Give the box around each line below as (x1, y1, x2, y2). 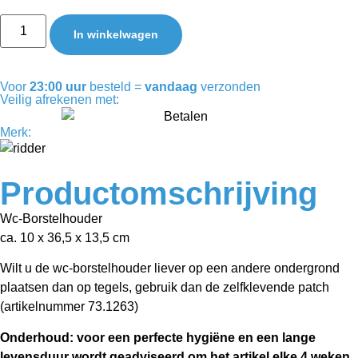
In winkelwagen (74, 28, 159, 42)
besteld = (86, 80, 145, 94)
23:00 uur (30, 80, 86, 94)
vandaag (145, 80, 197, 94)
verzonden (197, 80, 261, 94)
